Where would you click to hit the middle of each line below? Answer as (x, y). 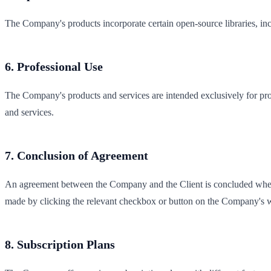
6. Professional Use (54, 66)
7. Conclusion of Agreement (77, 155)
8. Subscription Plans (60, 244)
